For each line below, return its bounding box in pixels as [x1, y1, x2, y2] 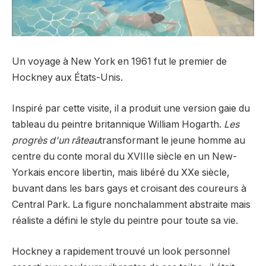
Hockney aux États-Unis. [12, 72, 123, 84]
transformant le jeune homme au [99, 135, 245, 147]
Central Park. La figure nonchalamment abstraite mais [12, 199, 251, 211]
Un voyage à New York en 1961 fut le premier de [12, 56, 227, 68]
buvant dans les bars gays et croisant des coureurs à [12, 183, 246, 195]
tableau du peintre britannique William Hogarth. [12, 119, 224, 131]
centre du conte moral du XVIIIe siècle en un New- [12, 151, 237, 163]
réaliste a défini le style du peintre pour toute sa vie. [12, 215, 238, 227]
